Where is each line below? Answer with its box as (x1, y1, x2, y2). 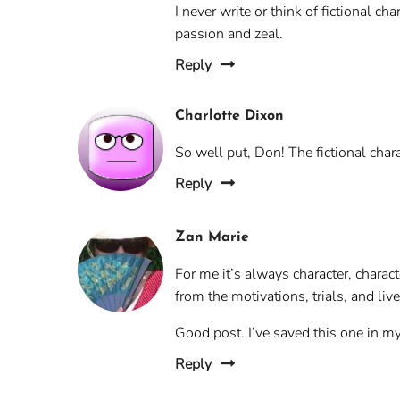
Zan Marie (175, 230, 250, 246)
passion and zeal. (175, 24, 284, 45)
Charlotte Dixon (175, 109, 285, 124)
